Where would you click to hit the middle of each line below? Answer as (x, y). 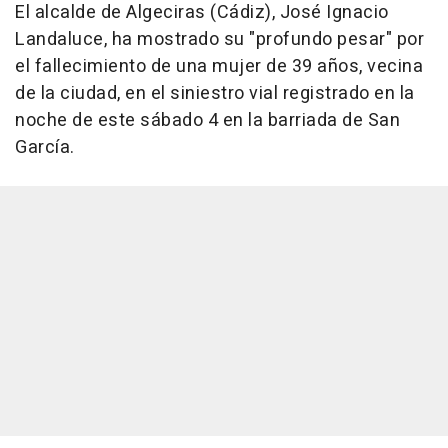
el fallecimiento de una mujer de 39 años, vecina (219, 67)
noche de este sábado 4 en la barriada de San (207, 121)
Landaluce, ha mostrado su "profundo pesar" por (219, 40)
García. (45, 148)
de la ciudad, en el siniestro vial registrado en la (215, 94)
